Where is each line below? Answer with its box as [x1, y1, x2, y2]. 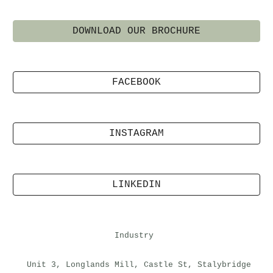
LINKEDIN [112, 179, 161, 190]
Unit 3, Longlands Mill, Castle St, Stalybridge [22, 260, 251, 269]
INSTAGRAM [109, 128, 164, 139]
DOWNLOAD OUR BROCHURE [73, 26, 200, 37]
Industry [115, 231, 158, 240]
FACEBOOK [112, 77, 161, 88]
